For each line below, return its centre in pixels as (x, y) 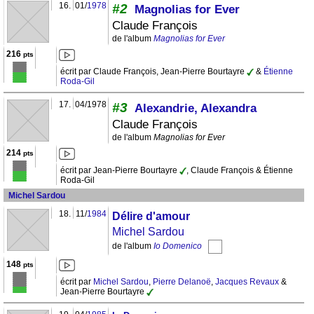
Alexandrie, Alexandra (196, 109)
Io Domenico (178, 246)
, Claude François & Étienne (240, 171)
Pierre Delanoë (182, 282)
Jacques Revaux (247, 282)
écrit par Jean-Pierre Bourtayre (120, 171)
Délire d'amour (151, 217)
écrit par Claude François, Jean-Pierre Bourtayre (153, 72)
